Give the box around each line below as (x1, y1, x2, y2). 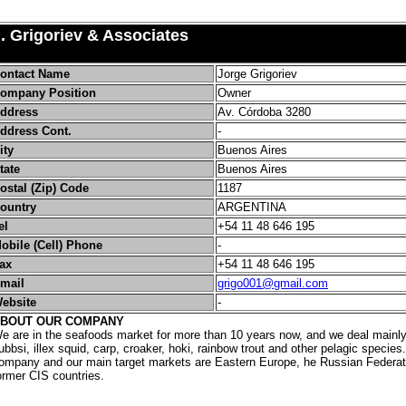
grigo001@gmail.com (217, 276, 328, 290)
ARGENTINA (217, 200, 286, 214)
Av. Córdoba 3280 (217, 105, 311, 119)
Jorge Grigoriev (217, 67, 297, 81)
